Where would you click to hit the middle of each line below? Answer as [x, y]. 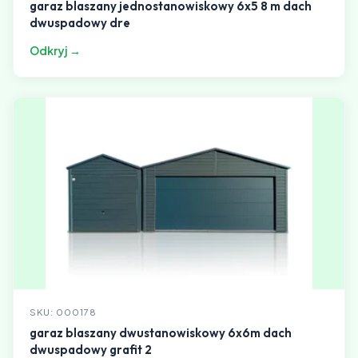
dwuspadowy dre [80, 23]
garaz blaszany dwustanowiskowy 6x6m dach [161, 333]
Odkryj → [55, 50]
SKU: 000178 [63, 312]
